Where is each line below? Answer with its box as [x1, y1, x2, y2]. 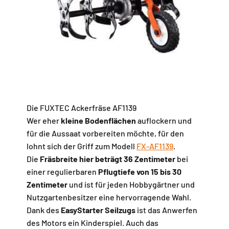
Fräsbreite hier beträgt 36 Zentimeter [40, 154, 175, 164]
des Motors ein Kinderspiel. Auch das [27, 218, 158, 227]
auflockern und [136, 116, 192, 125]
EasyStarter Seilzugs [61, 205, 135, 215]
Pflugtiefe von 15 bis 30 [98, 167, 181, 176]
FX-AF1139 [136, 141, 173, 151]
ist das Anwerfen [135, 205, 197, 215]
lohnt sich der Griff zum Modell [27, 141, 136, 151]
